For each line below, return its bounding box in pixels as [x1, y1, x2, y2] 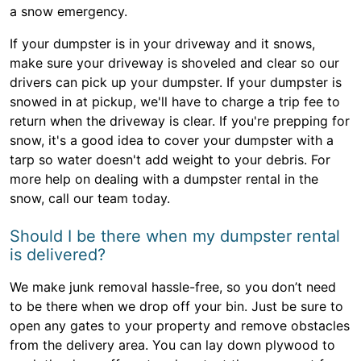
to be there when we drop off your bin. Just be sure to [10, 298, 343, 315]
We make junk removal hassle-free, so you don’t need [10, 279, 336, 296]
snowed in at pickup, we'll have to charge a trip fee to [10, 93, 340, 110]
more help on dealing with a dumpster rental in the [10, 171, 318, 188]
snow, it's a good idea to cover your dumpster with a [10, 132, 334, 149]
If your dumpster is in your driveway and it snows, [10, 35, 315, 52]
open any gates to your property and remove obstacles [10, 317, 350, 334]
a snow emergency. [10, 3, 127, 20]
